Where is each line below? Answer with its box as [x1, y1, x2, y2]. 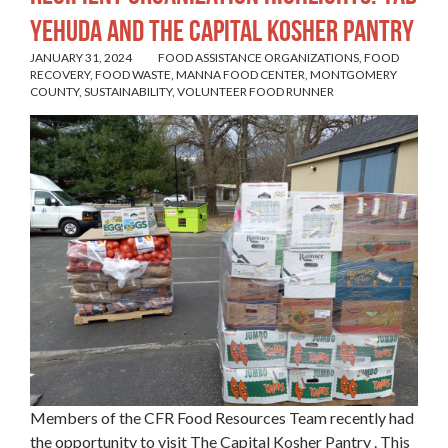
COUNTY [30, 84, 79, 100]
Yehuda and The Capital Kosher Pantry [30, 14, 414, 48]
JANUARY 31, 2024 [30, 50, 132, 66]
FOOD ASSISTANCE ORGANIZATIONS [158, 50, 359, 66]
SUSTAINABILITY [84, 84, 172, 100]
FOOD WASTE [95, 67, 171, 83]
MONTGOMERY [310, 67, 397, 83]
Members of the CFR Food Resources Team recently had [30, 408, 414, 428]
